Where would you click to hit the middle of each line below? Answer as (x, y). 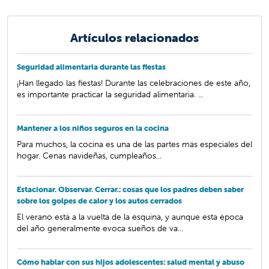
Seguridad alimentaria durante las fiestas (91, 67)
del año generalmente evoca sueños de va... (100, 228)
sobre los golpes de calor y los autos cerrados (99, 201)
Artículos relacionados (134, 37)
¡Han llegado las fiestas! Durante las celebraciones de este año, (134, 83)
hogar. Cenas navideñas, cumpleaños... (89, 155)
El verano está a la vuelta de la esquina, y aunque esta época (130, 216)
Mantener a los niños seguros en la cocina (93, 128)
